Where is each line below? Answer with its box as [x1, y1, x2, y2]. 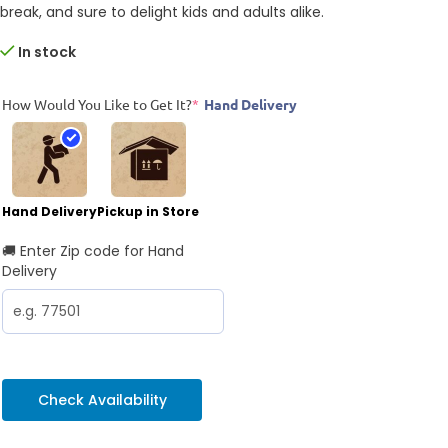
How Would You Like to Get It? [2, 94, 192, 113]
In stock [18, 41, 77, 62]
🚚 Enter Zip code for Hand [2, 240, 184, 261]
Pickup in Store [97, 202, 199, 220]
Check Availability [37, 389, 167, 410]
